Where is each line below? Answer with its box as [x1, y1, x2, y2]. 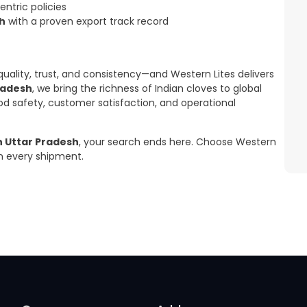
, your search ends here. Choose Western [79, 134, 276, 149]
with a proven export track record [5, 14, 169, 29]
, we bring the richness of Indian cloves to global [32, 82, 262, 96]
